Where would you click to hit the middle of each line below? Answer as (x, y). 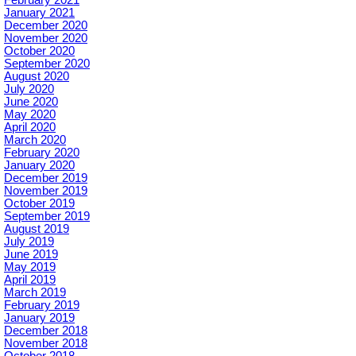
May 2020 (30, 114)
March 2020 (35, 139)
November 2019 (46, 190)
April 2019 (30, 279)
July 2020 (29, 89)
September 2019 (47, 216)
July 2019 (29, 241)
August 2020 (37, 76)
